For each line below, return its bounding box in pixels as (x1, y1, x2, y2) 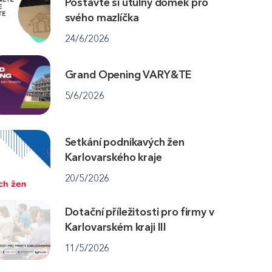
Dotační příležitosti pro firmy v (64, 205, 214, 219)
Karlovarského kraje (64, 151, 162, 165)
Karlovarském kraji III (64, 220, 167, 234)
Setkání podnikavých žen (64, 135, 185, 149)
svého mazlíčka (64, 10, 139, 24)
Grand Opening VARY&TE (64, 68, 192, 82)
